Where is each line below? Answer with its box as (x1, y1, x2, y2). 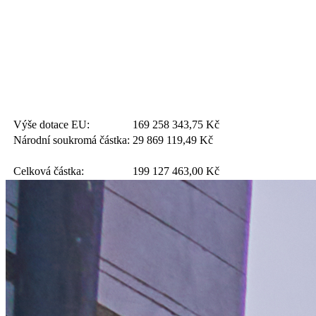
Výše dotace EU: (13, 119, 90, 131)
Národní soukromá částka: (13, 134, 130, 147)
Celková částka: (13, 165, 84, 178)
